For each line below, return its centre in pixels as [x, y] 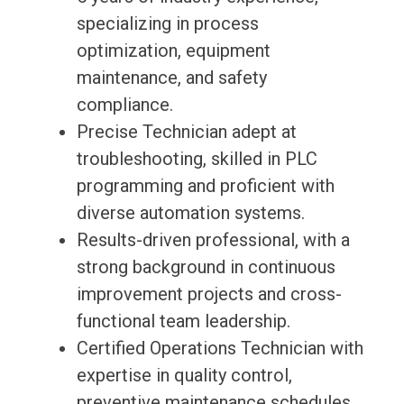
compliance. [124, 105]
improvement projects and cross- [209, 294]
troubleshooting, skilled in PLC [197, 159]
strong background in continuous [206, 267]
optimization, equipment [173, 51]
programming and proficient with [205, 186]
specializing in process [167, 24]
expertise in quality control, [184, 376]
